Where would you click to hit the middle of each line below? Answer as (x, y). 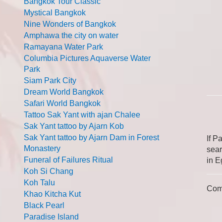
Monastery (42, 148)
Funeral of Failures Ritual (68, 160)
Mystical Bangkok (55, 13)
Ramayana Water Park (63, 47)
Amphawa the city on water (71, 35)
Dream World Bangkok (64, 92)
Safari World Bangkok (62, 103)
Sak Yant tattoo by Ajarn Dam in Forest (91, 138)
